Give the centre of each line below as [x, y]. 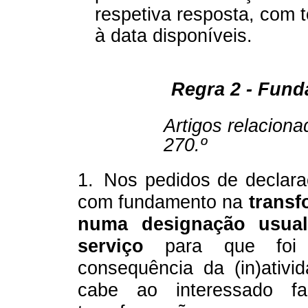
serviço [122, 246]
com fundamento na [163, 202]
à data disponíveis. [174, 35]
